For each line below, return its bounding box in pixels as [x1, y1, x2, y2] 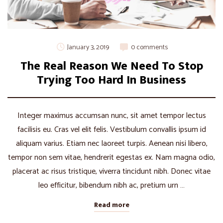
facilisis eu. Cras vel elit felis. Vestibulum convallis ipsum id [17, 123, 206, 137]
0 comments [130, 42, 168, 54]
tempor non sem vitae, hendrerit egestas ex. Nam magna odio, [8, 151, 215, 165]
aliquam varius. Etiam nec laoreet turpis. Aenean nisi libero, [15, 137, 208, 151]
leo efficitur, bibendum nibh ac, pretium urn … [38, 179, 185, 193]
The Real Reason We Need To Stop [20, 56, 203, 77]
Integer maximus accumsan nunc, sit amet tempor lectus [17, 109, 206, 123]
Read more [94, 199, 129, 211]
